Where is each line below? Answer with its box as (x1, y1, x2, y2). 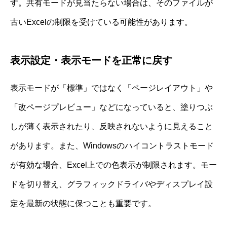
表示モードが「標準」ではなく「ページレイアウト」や (10, 84, 213, 93)
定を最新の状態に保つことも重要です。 (10, 199, 156, 208)
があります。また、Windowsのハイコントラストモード (10, 141, 214, 150)
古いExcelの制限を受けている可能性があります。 (10, 18, 193, 27)
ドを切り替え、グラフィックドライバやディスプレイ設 (10, 180, 213, 189)
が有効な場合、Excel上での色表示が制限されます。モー (10, 161, 217, 170)
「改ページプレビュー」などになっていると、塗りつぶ (10, 103, 213, 112)
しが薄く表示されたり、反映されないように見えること (10, 122, 213, 131)
